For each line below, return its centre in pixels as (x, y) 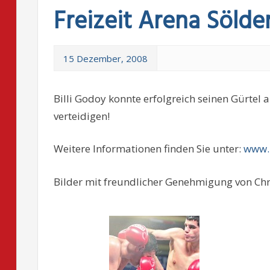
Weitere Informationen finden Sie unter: (148, 149)
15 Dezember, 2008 (105, 58)
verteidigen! (83, 116)
